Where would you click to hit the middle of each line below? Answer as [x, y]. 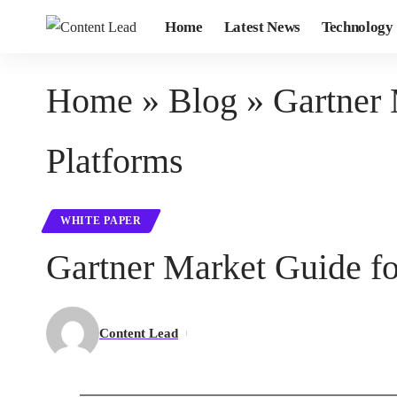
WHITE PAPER [101, 221]
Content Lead [139, 333]
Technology [357, 27]
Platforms [115, 161]
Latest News [262, 27]
